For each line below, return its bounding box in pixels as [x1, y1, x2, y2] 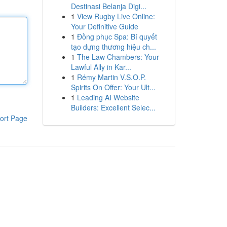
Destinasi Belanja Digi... [70, 1, 146, 11]
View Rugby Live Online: [77, 11, 155, 21]
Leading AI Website [77, 92, 139, 102]
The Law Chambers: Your [77, 52, 159, 62]
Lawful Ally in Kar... [70, 62, 131, 72]
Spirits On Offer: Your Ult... [70, 82, 156, 92]
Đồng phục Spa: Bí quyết [77, 31, 157, 42]
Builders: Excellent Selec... [70, 102, 156, 112]
